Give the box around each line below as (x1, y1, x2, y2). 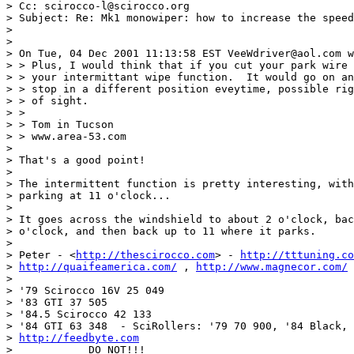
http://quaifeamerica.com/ (19, 260, 177, 273)
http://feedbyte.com (19, 331, 139, 344)
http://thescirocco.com (76, 248, 215, 261)
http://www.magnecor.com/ (196, 260, 348, 273)
